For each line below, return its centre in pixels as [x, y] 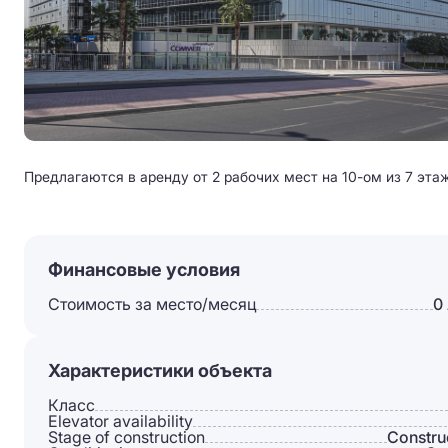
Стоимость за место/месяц [152, 304]
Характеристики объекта [160, 370]
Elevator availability [120, 421]
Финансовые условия [144, 269]
